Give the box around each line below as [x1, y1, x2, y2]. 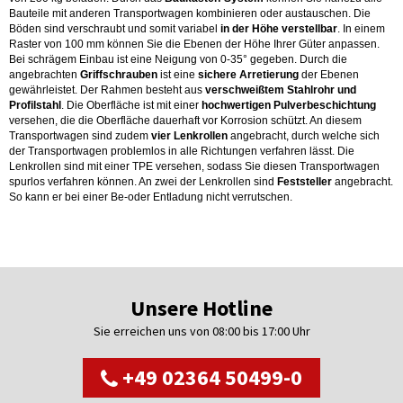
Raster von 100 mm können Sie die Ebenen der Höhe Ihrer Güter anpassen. [9, 38, 380, 50]
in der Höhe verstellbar [220, 22, 337, 35]
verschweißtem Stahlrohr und [205, 84, 356, 96]
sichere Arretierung [198, 68, 299, 81]
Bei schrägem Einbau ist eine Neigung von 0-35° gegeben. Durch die [9, 53, 347, 66]
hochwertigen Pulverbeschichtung [201, 99, 376, 112]
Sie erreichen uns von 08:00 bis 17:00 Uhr [93, 323, 310, 339]
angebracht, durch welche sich [228, 130, 380, 142]
